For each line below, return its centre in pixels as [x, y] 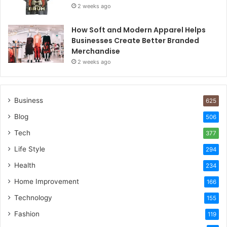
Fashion [27, 214]
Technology [33, 197]
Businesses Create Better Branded [135, 40]
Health [25, 165]
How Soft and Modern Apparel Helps [139, 30]
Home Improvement [47, 181]
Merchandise [96, 51]
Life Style [30, 149]
